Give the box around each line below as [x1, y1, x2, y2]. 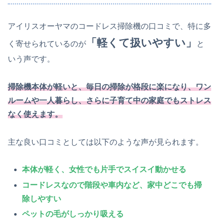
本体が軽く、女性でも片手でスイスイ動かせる [22, 165, 187, 174]
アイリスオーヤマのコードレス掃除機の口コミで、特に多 [8, 22, 211, 31]
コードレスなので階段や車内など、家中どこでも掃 [22, 180, 202, 189]
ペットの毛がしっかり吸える [22, 209, 124, 218]
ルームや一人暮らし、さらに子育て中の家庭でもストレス [8, 96, 211, 105]
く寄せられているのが [8, 40, 86, 48]
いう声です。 [8, 55, 55, 64]
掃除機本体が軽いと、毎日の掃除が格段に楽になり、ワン [8, 82, 211, 91]
